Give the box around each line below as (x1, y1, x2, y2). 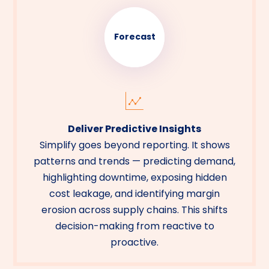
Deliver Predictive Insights (68, 121, 201, 136)
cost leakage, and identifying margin (49, 186, 220, 201)
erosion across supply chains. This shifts (41, 202, 228, 217)
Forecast (113, 31, 156, 43)
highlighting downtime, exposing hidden (42, 170, 227, 184)
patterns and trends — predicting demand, (34, 154, 235, 168)
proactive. (110, 235, 159, 249)
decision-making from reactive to (55, 219, 214, 233)
